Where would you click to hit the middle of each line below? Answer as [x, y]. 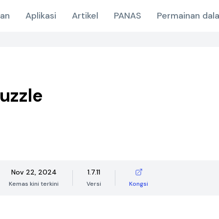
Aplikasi [41, 16]
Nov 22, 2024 [34, 172]
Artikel [85, 16]
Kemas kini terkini [34, 184]
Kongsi [139, 184]
